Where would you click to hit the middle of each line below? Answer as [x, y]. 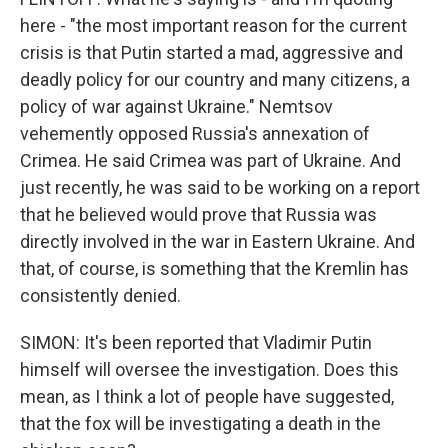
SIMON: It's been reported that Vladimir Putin [196, 342]
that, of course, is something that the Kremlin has [214, 268]
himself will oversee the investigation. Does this [209, 369]
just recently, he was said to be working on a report [220, 187]
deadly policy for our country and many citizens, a [215, 79]
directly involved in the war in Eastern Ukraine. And [217, 241]
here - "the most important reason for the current [213, 25]
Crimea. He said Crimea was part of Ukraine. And [210, 160]
